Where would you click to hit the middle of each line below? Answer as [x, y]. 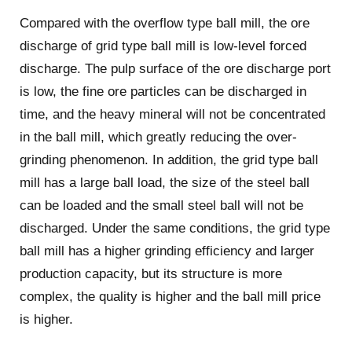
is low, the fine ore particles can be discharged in [163, 91]
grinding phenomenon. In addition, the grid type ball [169, 159]
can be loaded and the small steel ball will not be [161, 205]
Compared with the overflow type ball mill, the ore [164, 23]
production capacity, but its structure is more [150, 273]
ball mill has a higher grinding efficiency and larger [167, 251]
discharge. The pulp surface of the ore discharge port [175, 68]
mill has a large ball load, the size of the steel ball [164, 182]
